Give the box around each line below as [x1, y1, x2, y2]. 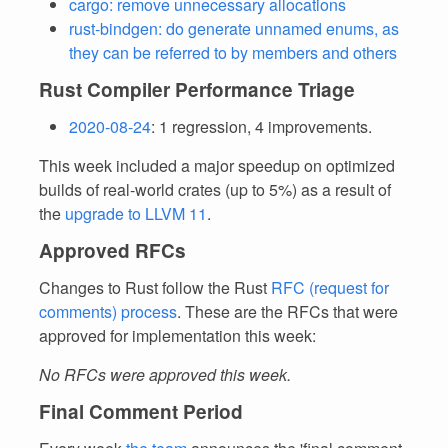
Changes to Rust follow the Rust [39, 276, 271, 299]
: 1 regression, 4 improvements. [151, 115, 372, 138]
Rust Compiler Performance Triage [39, 76, 355, 103]
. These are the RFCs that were [177, 300, 398, 323]
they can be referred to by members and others [69, 41, 397, 64]
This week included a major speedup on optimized [39, 154, 395, 177]
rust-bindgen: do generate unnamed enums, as [69, 17, 399, 40]
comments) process [39, 300, 177, 323]
